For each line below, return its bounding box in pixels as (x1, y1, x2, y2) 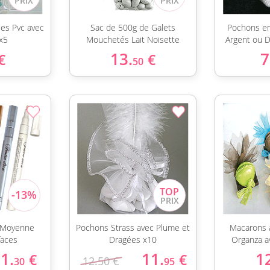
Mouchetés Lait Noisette (86, 34, 180, 45)
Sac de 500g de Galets (90, 22, 175, 33)
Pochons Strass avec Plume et (75, 222, 190, 233)
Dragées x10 (108, 234, 157, 245)
